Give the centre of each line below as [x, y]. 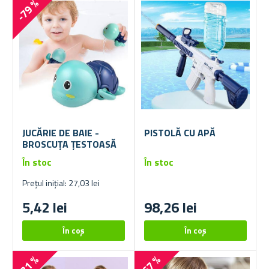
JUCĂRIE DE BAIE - [61, 132]
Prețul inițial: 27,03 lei [61, 183]
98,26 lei [171, 207]
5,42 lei [45, 207]
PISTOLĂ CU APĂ [180, 132]
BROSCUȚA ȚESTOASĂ [69, 144]
